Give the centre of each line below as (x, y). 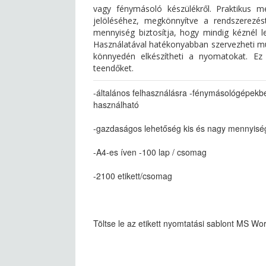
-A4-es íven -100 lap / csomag (150, 152)
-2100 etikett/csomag (133, 176)
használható (116, 104)
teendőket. (113, 68)
